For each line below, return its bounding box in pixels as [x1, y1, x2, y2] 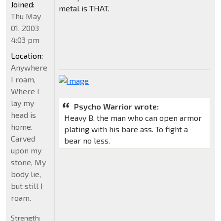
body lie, [11, 169, 41, 179]
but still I [11, 181, 43, 191]
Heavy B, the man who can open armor [64, 113, 202, 123]
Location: [11, 51, 43, 61]
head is [11, 110, 36, 120]
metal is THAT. [58, 3, 110, 13]
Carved [11, 134, 36, 144]
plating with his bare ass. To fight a [64, 124, 188, 134]
